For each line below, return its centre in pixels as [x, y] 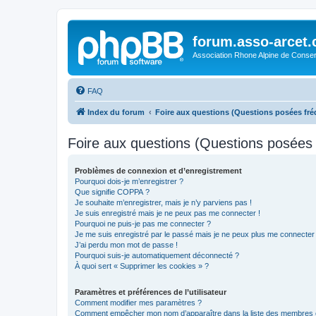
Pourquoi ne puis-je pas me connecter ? [143, 223]
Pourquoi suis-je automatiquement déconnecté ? [157, 255]
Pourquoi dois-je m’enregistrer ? [129, 181]
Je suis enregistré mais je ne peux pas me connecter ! [168, 213]
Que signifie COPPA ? [112, 192]
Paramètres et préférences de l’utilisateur [151, 292]
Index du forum [116, 112]
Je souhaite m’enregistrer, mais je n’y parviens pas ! [163, 202]
